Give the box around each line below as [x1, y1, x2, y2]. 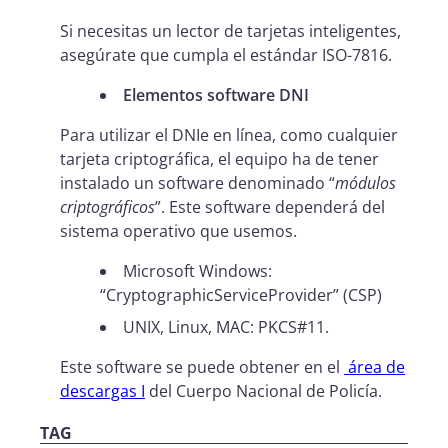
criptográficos [60, 195, 155, 218]
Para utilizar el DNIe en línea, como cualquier [60, 123, 398, 146]
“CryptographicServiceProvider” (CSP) [100, 283, 382, 306]
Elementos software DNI [123, 83, 309, 106]
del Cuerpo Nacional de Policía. [145, 379, 382, 402]
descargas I [60, 379, 145, 402]
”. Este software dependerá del [155, 195, 385, 218]
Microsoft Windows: [123, 259, 272, 282]
